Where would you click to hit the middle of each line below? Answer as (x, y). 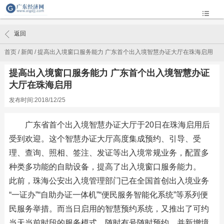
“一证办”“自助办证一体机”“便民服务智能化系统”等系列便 (108, 195)
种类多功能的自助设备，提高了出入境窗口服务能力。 (105, 167)
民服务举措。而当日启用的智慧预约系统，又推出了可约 (109, 209)
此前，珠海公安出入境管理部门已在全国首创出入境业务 (109, 181)
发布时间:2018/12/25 (37, 100)
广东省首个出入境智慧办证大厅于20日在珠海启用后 (117, 125)
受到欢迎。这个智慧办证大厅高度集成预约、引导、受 (105, 139)
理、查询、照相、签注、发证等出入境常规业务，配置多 (109, 153)
